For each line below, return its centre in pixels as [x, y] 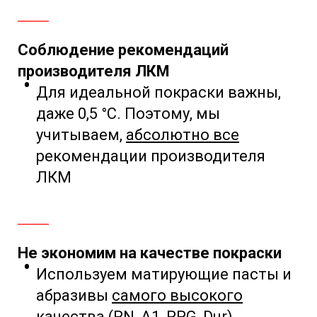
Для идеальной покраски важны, [158, 93]
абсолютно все [183, 135]
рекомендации [93, 156]
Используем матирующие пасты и [164, 275]
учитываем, [79, 135]
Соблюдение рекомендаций [123, 50]
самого [141, 296]
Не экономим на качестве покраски [150, 253]
